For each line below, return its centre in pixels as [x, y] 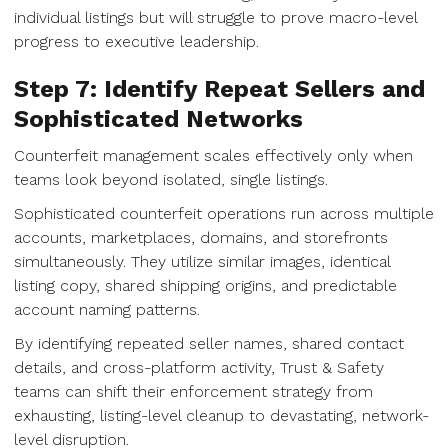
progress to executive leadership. [136, 41]
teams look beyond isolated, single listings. [171, 179]
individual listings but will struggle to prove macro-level [215, 17]
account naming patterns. [107, 309]
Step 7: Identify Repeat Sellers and [219, 89]
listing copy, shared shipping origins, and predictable [205, 285]
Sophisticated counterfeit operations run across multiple [224, 213]
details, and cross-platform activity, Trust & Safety [199, 367]
